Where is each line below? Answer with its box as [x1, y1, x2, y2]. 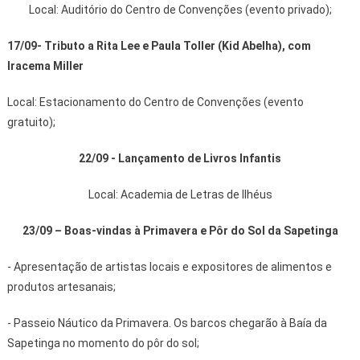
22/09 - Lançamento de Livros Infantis [79, 151, 281, 165]
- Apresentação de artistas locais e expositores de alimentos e [6, 260, 332, 273]
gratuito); [6, 115, 55, 129]
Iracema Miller [6, 59, 84, 72]
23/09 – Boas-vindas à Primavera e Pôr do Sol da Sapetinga [22, 223, 338, 237]
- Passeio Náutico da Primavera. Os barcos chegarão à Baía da [6, 316, 327, 329]
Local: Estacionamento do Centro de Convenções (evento [6, 95, 304, 108]
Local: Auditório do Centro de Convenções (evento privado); [28, 2, 332, 16]
